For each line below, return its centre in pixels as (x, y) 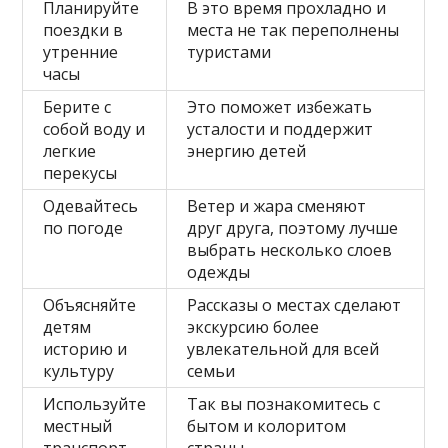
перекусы (80, 173)
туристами (229, 52)
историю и (85, 349)
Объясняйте (90, 305)
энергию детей (247, 151)
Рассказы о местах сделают (294, 305)
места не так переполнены (293, 30)
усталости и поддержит (280, 129)
